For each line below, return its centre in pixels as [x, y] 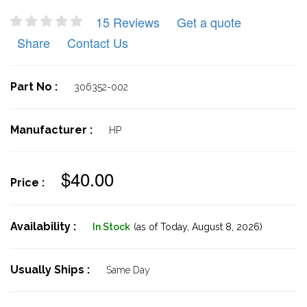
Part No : [35, 87]
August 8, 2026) [226, 227]
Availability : [45, 226]
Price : [29, 183]
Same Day [128, 270]
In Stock [111, 227]
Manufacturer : [53, 130]
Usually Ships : [51, 270]
